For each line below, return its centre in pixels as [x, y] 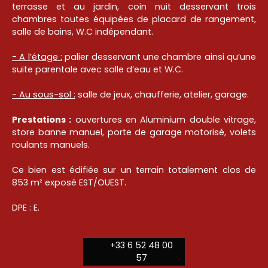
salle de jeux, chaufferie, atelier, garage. [162, 95]
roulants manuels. [51, 145]
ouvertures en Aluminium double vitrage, [164, 120]
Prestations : [42, 120]
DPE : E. [26, 208]
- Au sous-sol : [44, 95]
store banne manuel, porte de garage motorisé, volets [134, 133]
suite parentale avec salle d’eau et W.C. [98, 70]
